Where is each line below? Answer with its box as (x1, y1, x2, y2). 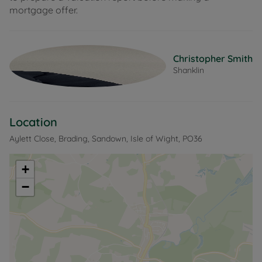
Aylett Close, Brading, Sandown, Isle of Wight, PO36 (9, 133, 202, 144)
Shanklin (173, 64, 204, 75)
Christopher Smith (173, 52, 253, 64)
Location (9, 115, 57, 130)
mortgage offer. (9, 4, 78, 16)
